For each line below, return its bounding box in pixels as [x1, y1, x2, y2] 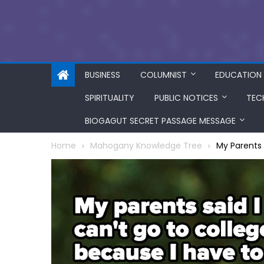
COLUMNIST [140, 69, 187, 81]
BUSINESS [85, 69, 120, 81]
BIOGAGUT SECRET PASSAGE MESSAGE [85, 115, 236, 127]
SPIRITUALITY [85, 92, 134, 104]
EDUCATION [215, 69, 262, 81]
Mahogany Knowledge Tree [90, 140, 202, 151]
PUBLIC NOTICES [154, 92, 218, 104]
